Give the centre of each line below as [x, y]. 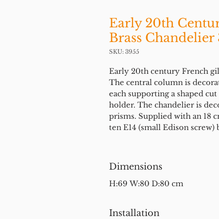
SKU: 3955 [124, 52]
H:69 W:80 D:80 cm [146, 184]
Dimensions [136, 167]
